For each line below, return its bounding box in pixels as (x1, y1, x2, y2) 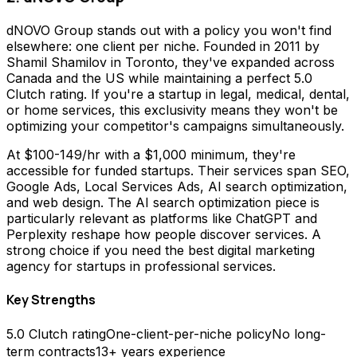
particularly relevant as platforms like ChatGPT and (6, 210, 317, 226)
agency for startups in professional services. (6, 257, 276, 274)
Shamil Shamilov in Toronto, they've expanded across (6, 53, 335, 70)
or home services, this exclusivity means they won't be (6, 101, 338, 118)
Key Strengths (6, 290, 96, 308)
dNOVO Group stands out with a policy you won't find (6, 22, 331, 38)
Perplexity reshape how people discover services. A (6, 226, 321, 242)
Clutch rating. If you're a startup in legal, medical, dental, (6, 85, 350, 102)
